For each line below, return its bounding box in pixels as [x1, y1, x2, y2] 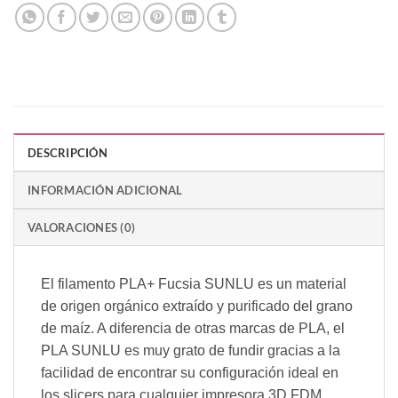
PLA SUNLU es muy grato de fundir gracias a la [41, 342, 340, 358]
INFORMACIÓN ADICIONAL [28, 182, 183, 197]
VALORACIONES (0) [28, 219, 136, 235]
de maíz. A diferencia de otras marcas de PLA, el [41, 320, 345, 336]
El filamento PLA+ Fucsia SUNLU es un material [41, 275, 346, 291]
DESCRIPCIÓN [28, 145, 107, 160]
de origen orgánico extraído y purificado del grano [41, 298, 353, 314]
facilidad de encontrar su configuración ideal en [41, 364, 338, 380]
